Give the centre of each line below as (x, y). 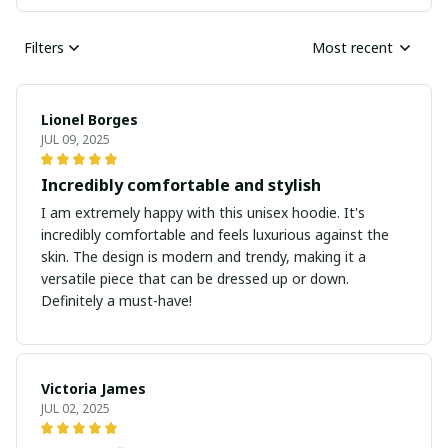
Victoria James (93, 388)
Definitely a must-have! (116, 300)
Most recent (352, 48)
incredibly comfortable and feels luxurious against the (215, 234)
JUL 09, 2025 (75, 139)
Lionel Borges (89, 119)
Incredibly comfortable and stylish (181, 184)
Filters (44, 48)
